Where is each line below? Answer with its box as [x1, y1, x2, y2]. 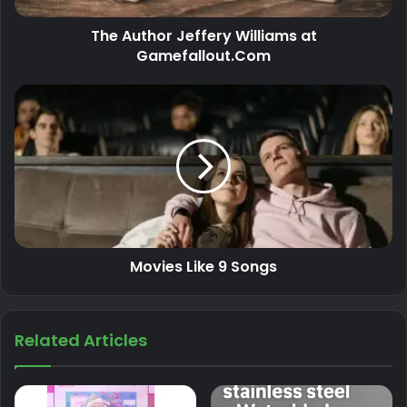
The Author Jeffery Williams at [90, 25, 317, 46]
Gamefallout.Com [136, 45, 271, 66]
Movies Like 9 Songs [130, 255, 277, 277]
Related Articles [15, 328, 147, 352]
